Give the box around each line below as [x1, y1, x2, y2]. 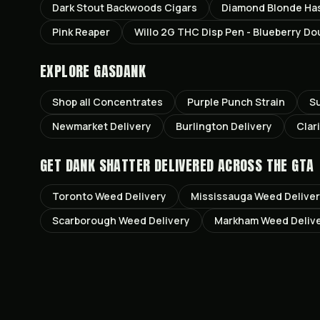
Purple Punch [187, 95, 253, 109]
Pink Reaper [52, 25, 110, 39]
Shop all [52, 95, 93, 109]
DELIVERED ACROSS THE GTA [150, 154, 314, 176]
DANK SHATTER [65, 154, 151, 176]
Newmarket [52, 119, 108, 133]
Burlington [176, 119, 229, 133]
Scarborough [52, 214, 116, 227]
